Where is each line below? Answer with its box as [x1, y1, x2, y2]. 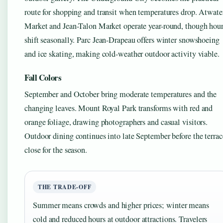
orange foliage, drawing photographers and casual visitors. [24, 116, 208, 128]
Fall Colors [24, 71, 62, 84]
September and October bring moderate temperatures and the [24, 89, 217, 100]
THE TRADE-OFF [38, 183, 92, 192]
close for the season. [24, 144, 87, 156]
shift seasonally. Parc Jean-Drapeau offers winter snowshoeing [24, 34, 220, 46]
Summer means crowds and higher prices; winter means [33, 200, 209, 211]
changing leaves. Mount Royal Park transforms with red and [24, 103, 213, 114]
